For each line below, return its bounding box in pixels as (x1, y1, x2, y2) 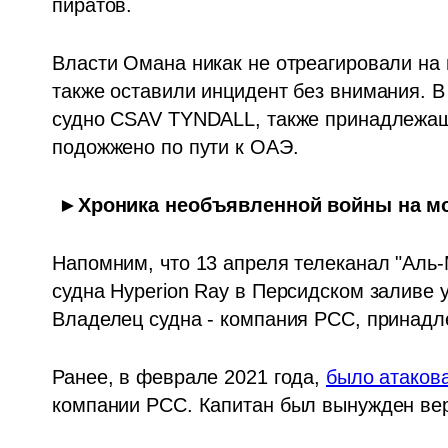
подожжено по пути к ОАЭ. (52, 136, 299, 158)
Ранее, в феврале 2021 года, (52, 366, 326, 388)
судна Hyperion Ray (52, 280, 230, 302)
